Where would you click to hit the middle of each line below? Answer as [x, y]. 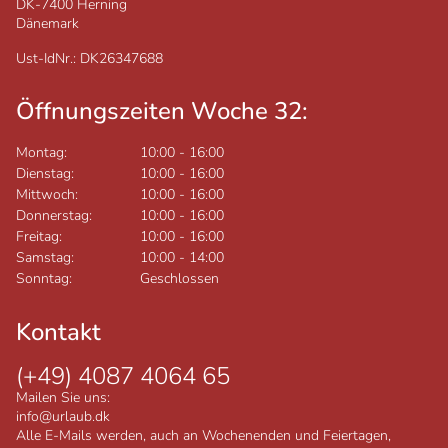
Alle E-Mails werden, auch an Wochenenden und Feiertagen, [203, 436]
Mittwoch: [47, 194]
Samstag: [45, 257]
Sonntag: [44, 278]
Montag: [41, 152]
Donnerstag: [54, 215]
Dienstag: [45, 173]
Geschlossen [179, 278]
